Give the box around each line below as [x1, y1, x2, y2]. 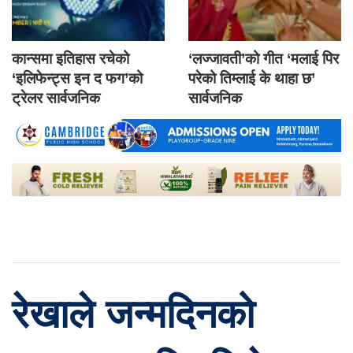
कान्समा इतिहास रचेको [12, 50, 129, 68]
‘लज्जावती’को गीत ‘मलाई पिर [188, 50, 339, 68]
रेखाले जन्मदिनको [12, 292, 255, 337]
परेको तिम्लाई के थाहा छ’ [188, 70, 315, 87]
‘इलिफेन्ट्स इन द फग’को [12, 70, 143, 87]
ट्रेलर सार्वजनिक [12, 90, 100, 107]
